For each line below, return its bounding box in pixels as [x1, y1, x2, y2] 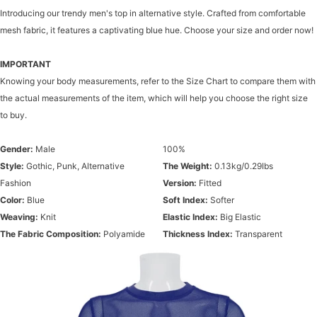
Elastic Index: [163, 212, 218, 222]
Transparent [233, 229, 282, 239]
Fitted [197, 178, 221, 188]
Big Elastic [218, 212, 261, 222]
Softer [208, 195, 234, 205]
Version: [163, 178, 197, 188]
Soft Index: [163, 195, 208, 205]
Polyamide [101, 229, 145, 239]
